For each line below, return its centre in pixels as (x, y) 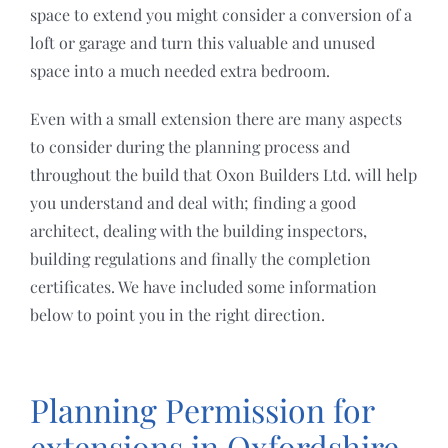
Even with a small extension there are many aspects (215, 119)
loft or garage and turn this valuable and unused (202, 43)
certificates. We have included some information (203, 287)
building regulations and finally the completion (200, 259)
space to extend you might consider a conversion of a (220, 15)
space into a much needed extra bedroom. (179, 71)
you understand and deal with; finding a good (192, 203)
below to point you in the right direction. (177, 315)
